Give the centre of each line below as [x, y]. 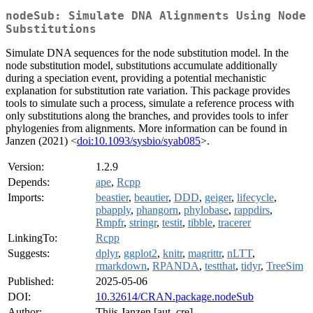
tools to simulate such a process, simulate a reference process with [150, 103]
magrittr [205, 254]
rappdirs [252, 210]
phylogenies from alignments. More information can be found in [146, 129]
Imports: [26, 198]
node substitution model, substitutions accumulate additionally [141, 66]
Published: [31, 282]
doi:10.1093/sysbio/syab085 [139, 141]
